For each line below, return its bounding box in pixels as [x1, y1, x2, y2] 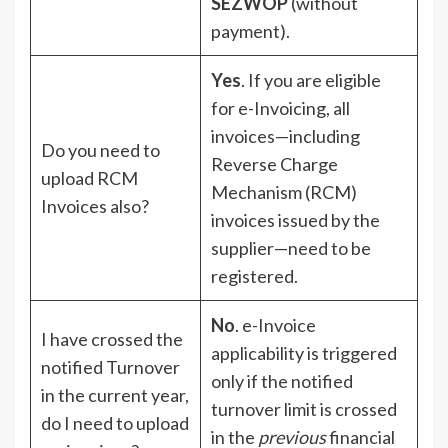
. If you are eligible [241, 68, 381, 91]
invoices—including [211, 124, 360, 147]
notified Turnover [41, 355, 180, 378]
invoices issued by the [211, 208, 380, 231]
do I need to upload [41, 411, 189, 434]
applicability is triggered [211, 341, 397, 364]
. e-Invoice [235, 313, 316, 336]
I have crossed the [41, 327, 183, 350]
